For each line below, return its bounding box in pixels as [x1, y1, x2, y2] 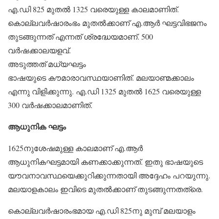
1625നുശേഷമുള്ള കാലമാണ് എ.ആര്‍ [8, 143, 143, 153]
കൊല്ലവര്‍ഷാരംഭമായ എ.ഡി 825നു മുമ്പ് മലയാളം [8, 205, 196, 216]
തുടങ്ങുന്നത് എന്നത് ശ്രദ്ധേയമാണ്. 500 [8, 31, 153, 42]
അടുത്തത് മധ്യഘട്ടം [8, 59, 86, 69]
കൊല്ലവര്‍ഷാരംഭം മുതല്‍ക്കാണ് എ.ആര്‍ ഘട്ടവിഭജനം [8, 18, 207, 28]
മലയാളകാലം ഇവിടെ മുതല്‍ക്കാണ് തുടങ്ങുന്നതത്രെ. [8, 184, 203, 194]
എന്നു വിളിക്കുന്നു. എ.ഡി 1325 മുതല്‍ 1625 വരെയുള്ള [8, 86, 201, 96]
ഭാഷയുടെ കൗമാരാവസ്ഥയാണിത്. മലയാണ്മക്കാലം [8, 72, 194, 83]
